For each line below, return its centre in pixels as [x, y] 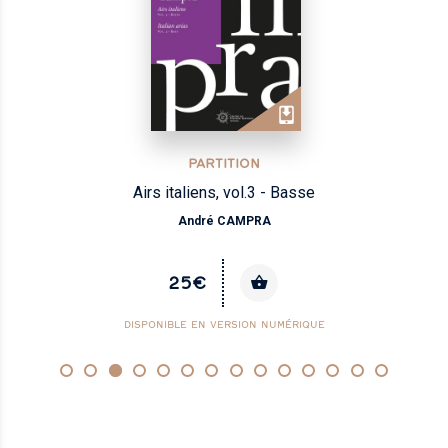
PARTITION [224, 162]
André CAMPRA [224, 220]
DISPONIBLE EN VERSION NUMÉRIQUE [224, 324]
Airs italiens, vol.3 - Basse [224, 192]
